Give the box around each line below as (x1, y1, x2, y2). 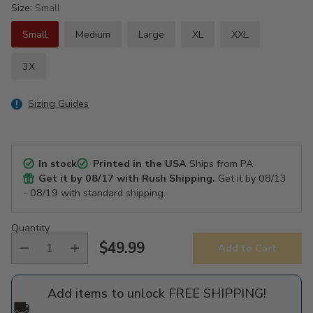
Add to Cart (218, 241, 277, 256)
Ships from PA (186, 156, 253, 170)
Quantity (11, 220, 50, 235)
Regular (99, 247, 153, 268)
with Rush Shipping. (114, 170, 216, 185)
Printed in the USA (92, 156, 187, 170)
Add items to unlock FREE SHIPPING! (47, 284, 266, 302)
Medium (75, 27, 110, 41)
